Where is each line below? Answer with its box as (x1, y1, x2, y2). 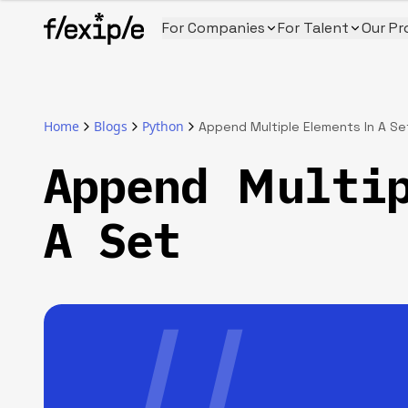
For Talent (278, 18, 349, 37)
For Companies (162, 18, 265, 37)
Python (142, 117, 184, 135)
